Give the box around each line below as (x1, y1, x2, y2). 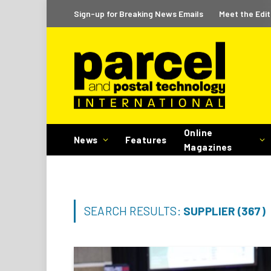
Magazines (183, 142, 232, 152)
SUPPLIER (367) (183, 204, 266, 218)
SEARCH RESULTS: (84, 204, 184, 218)
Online (183, 127, 213, 138)
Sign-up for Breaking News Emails (74, 8, 203, 19)
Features (125, 134, 167, 145)
